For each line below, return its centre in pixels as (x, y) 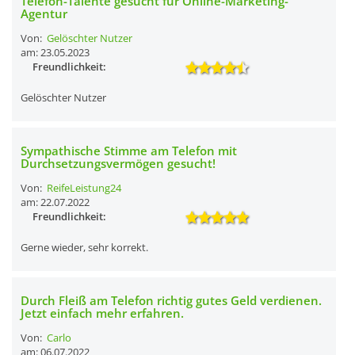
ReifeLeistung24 (84, 188)
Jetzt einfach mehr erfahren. (102, 313)
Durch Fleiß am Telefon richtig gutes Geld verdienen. (171, 300)
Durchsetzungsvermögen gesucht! (118, 163)
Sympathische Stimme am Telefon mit (129, 151)
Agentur (44, 13)
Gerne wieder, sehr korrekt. (84, 247)
